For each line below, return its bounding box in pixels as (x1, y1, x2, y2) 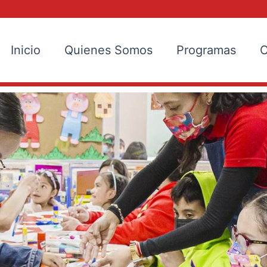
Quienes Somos (64, 43, 153, 58)
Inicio (11, 43, 41, 58)
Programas (176, 43, 236, 58)
